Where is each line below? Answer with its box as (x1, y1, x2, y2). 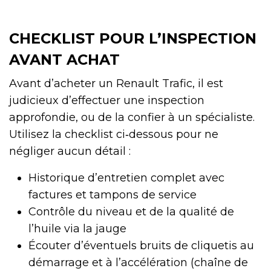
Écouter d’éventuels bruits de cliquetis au (28, 238, 254, 252)
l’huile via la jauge (28, 221, 126, 235)
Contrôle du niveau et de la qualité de (28, 204, 234, 218)
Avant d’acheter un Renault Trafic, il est (9, 76, 223, 90)
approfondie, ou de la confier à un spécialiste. (9, 110, 255, 124)
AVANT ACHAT (9, 50, 120, 68)
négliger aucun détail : (9, 144, 131, 158)
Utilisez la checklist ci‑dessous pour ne (9, 127, 218, 141)
